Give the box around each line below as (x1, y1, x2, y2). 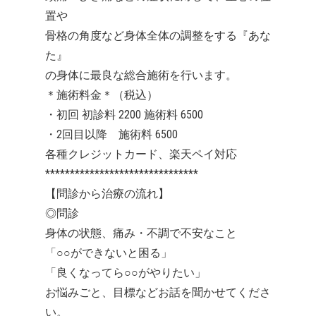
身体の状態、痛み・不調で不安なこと (45, 226, 237, 241)
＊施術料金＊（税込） (45, 88, 158, 102)
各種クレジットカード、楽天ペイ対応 (45, 147, 237, 162)
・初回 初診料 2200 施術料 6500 (45, 108, 203, 122)
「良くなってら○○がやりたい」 (45, 266, 206, 280)
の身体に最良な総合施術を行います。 (45, 68, 237, 83)
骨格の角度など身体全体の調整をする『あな (45, 29, 271, 43)
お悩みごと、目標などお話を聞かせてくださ (45, 286, 271, 300)
